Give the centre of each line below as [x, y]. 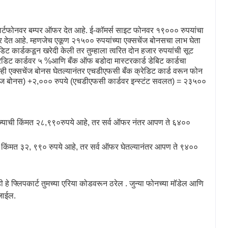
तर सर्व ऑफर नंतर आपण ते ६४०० [141, 122]
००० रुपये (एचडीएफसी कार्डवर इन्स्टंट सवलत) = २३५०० [122, 81]
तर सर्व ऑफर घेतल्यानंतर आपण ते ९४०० [139, 147]
